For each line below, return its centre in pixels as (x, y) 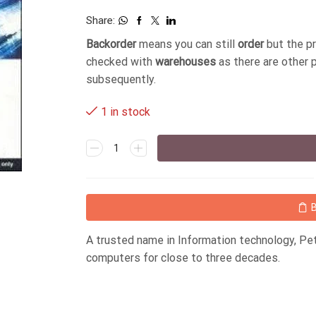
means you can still (187, 44)
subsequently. (121, 79)
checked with (121, 62)
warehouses (186, 62)
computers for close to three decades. (183, 258)
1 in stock (126, 112)
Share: (101, 20)
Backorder (111, 44)
